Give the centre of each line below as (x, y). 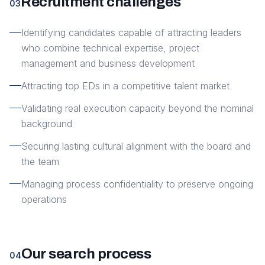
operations (44, 199)
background (47, 124)
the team (40, 161)
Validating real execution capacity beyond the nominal (138, 108)
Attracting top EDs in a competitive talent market (125, 86)
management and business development (108, 63)
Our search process (86, 254)
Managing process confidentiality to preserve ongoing (137, 184)
